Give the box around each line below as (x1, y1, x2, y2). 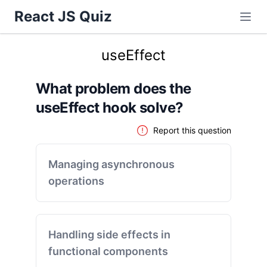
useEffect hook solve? (36, 99, 184, 116)
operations (48, 175, 104, 187)
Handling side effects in (48, 228, 170, 241)
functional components (48, 245, 168, 257)
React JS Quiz (14, 8, 112, 25)
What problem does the (36, 80, 191, 97)
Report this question (153, 125, 231, 135)
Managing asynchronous (48, 158, 175, 170)
